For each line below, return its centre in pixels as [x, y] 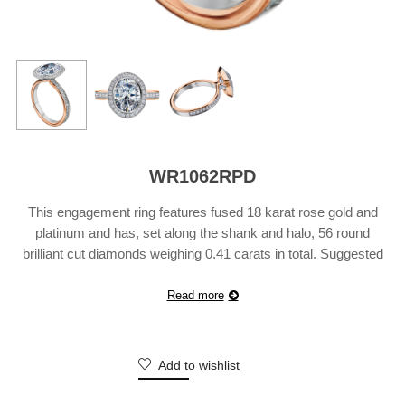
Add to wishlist [198, 365]
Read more [195, 295]
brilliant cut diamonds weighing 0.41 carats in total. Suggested [202, 253]
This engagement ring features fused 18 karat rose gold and [202, 212]
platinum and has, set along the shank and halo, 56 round [202, 232]
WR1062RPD [202, 176]
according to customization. [202, 295]
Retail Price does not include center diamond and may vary [202, 274]
